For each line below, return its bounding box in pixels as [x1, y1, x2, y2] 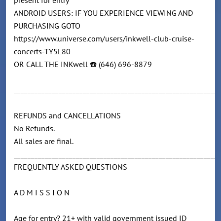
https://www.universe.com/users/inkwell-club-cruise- [14, 34, 194, 44]
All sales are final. [14, 136, 77, 147]
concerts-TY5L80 [14, 46, 73, 57]
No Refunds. [14, 123, 56, 134]
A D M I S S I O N [14, 187, 70, 198]
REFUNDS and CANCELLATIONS [14, 110, 121, 121]
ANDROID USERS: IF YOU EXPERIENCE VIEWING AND [14, 8, 193, 18]
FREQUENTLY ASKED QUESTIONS [14, 162, 129, 172]
